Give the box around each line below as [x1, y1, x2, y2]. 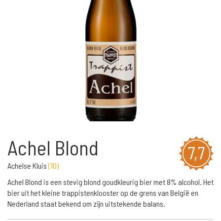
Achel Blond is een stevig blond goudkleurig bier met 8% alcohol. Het [7, 177, 214, 186]
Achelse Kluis [7, 161, 48, 170]
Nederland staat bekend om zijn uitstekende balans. [7, 199, 165, 208]
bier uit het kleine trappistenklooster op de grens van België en [7, 188, 198, 197]
